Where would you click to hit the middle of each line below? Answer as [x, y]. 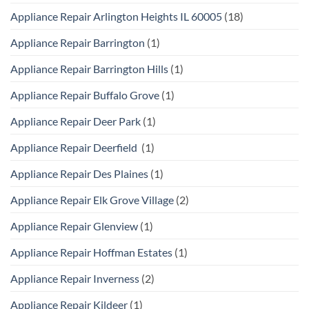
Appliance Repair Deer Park [76, 121]
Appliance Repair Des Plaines [79, 173]
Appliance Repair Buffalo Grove [85, 94]
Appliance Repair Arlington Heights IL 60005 [116, 16]
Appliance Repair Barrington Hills [89, 68]
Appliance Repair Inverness [75, 278]
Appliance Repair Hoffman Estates [91, 252]
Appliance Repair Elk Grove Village [92, 199]
